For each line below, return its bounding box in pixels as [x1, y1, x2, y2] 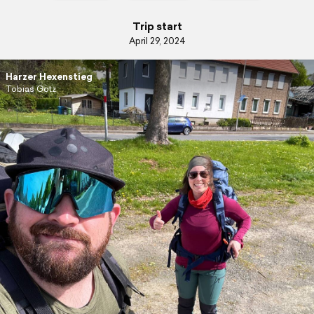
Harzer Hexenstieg [5, 70, 93, 83]
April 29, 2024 [128, 34, 186, 48]
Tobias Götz [5, 83, 56, 95]
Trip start [132, 18, 182, 34]
